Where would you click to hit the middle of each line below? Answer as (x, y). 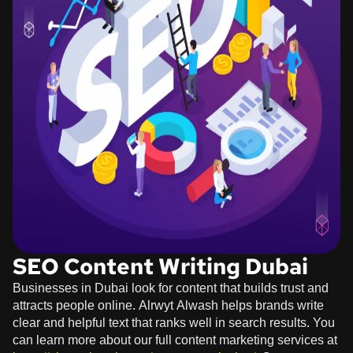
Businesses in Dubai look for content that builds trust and (171, 288)
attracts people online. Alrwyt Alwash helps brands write (168, 305)
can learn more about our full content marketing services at (175, 340)
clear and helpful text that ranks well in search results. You (174, 322)
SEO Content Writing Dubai (160, 266)
